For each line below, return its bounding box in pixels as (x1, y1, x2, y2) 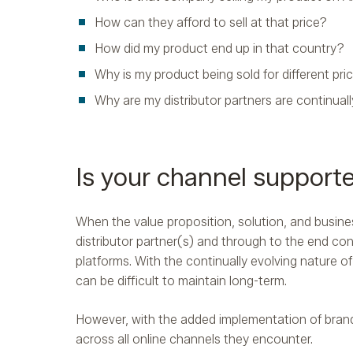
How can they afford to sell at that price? (95, 15, 327, 31)
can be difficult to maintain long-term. (76, 273, 287, 289)
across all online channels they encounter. (76, 332, 313, 347)
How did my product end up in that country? (95, 41, 344, 57)
